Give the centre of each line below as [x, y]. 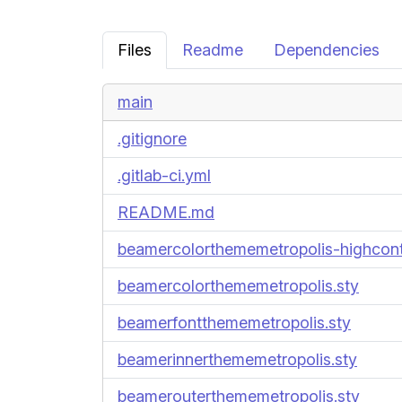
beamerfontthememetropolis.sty [234, 323]
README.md [166, 212]
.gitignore [152, 139]
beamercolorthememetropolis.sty [238, 286]
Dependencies [327, 50]
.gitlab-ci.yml [164, 175]
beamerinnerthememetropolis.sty [237, 359]
